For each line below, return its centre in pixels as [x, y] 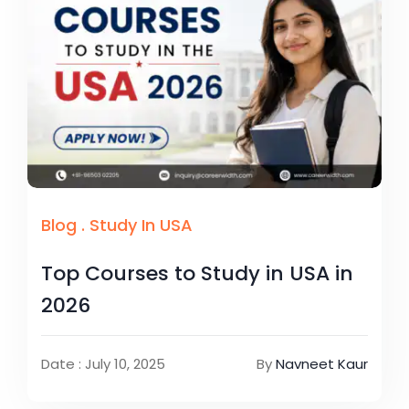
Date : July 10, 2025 [103, 363]
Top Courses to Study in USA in [197, 273]
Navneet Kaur [322, 363]
